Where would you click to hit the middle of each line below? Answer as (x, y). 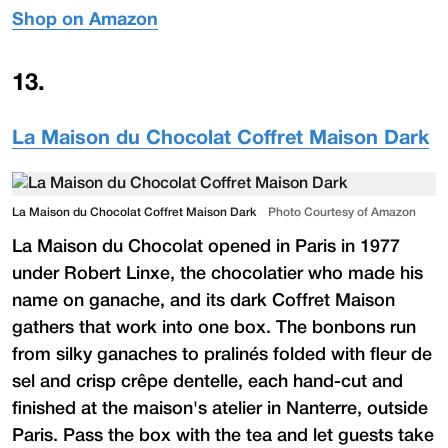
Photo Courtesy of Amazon (342, 212)
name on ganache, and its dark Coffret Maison (203, 300)
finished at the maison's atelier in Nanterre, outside (220, 408)
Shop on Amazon (85, 20)
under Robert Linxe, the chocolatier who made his (217, 273)
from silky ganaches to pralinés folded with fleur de (222, 354)
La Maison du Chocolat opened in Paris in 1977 (206, 246)
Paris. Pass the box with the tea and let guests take (223, 435)
